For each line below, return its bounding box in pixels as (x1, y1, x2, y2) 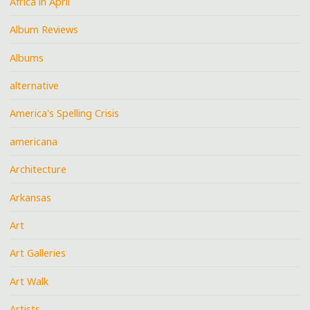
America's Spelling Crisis (10, 107, 120, 120)
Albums (10, 51, 44, 64)
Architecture (10, 163, 67, 176)
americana (10, 134, 58, 148)
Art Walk (10, 274, 49, 288)
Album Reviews (10, 23, 79, 37)
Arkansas (10, 190, 52, 204)
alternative (10, 79, 60, 92)
